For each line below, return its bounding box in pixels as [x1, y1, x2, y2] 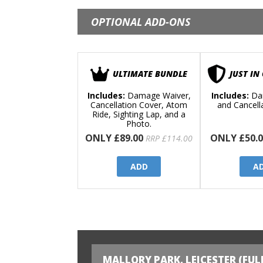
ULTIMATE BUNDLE [113, 68, 187, 80]
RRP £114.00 [146, 133, 193, 144]
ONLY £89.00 [85, 131, 143, 145]
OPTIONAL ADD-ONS [91, 15, 191, 29]
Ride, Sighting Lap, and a [92, 109, 186, 120]
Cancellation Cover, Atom [90, 99, 187, 111]
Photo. [126, 118, 151, 130]
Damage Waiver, [124, 90, 191, 102]
